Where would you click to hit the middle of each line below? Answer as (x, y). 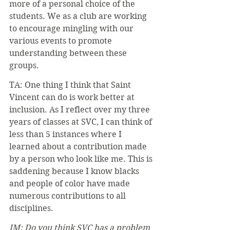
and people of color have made (71, 183)
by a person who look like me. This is (82, 159)
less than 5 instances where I (66, 134)
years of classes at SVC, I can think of (82, 122)
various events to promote (62, 41)
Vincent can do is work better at (73, 97)
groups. (24, 65)
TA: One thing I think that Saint (71, 85)
